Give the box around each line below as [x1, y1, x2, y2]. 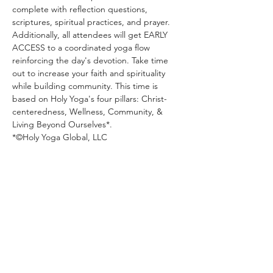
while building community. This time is [12, 80, 160, 91]
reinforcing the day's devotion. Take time [12, 55, 171, 66]
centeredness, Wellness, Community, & [12, 106, 165, 117]
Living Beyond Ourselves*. [12, 119, 115, 130]
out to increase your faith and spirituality [12, 68, 168, 79]
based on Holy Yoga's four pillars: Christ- [12, 93, 167, 104]
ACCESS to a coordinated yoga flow [12, 42, 152, 53]
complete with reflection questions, [12, 4, 150, 15]
